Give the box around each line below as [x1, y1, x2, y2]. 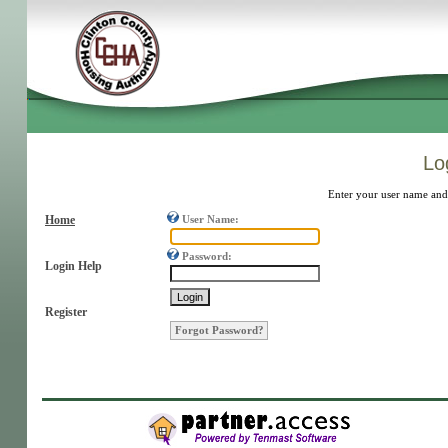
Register [45, 305, 87, 319]
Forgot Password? [175, 324, 264, 337]
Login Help [45, 259, 102, 273]
